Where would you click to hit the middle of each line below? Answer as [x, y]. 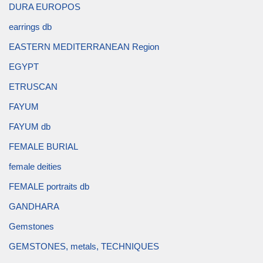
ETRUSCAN [33, 87]
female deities [35, 167]
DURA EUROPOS [45, 7]
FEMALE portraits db [49, 187]
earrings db [30, 27]
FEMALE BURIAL [43, 147]
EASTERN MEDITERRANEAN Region [84, 47]
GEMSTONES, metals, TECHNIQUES [84, 247]
